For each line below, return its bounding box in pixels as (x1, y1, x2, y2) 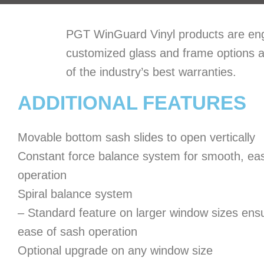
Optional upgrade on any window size (18, 244, 213, 257)
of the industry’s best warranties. (66, 65, 236, 78)
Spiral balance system (18, 187, 133, 200)
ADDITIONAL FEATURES (18, 91, 246, 114)
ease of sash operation (18, 225, 137, 238)
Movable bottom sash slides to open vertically (18, 131, 255, 144)
